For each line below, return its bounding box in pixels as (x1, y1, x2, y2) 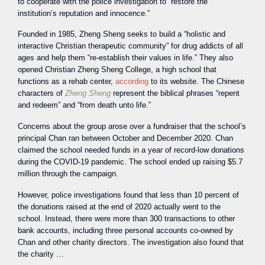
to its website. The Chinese (148, 77, 244, 86)
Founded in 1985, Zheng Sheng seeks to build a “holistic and (18, 30, 225, 39)
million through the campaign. (18, 169, 118, 178)
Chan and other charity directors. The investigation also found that (18, 237, 244, 247)
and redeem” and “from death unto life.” (18, 101, 151, 110)
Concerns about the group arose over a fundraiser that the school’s (18, 121, 246, 131)
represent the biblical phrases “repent (111, 89, 240, 98)
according (115, 77, 148, 86)
